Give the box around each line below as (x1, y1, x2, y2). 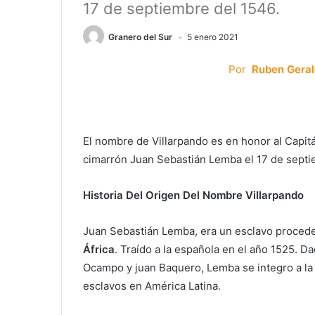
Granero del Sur (108, 32, 172, 42)
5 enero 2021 (187, 32, 238, 42)
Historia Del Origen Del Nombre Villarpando (83, 188, 304, 202)
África (83, 243, 115, 257)
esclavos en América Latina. (83, 279, 221, 293)
